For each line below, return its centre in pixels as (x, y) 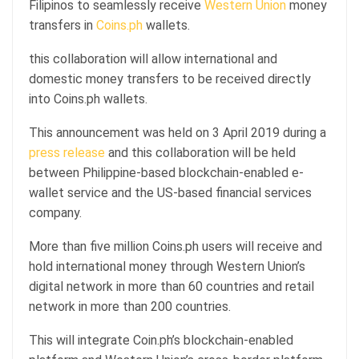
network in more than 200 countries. (130, 307)
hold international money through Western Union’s (167, 266)
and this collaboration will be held (200, 153)
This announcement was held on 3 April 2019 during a (177, 133)
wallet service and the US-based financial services (170, 193)
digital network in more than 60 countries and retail (171, 286)
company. (55, 213)
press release (67, 153)
